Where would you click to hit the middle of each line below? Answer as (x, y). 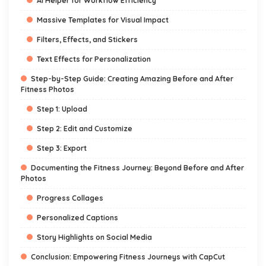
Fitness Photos (47, 89)
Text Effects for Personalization (94, 59)
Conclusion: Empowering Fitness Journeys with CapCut (128, 257)
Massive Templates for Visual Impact (103, 20)
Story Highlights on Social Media (94, 237)
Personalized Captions (77, 218)
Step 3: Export (62, 148)
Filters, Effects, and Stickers (87, 39)
